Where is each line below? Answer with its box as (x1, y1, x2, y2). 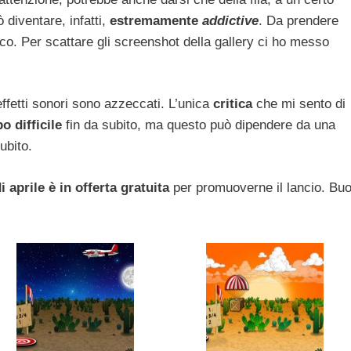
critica (213, 96, 252, 112)
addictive (202, 13, 259, 28)
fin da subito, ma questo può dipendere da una (62, 118, 335, 133)
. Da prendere (259, 13, 338, 28)
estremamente (110, 13, 202, 28)
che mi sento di (252, 96, 346, 112)
